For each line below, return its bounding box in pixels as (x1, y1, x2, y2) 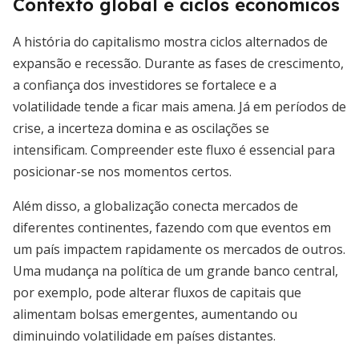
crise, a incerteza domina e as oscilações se (13, 119, 269, 137)
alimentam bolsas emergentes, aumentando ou (13, 305, 297, 323)
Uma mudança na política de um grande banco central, (13, 262, 338, 280)
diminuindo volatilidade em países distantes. (13, 327, 276, 345)
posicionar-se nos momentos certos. (13, 163, 232, 180)
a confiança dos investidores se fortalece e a (13, 76, 276, 94)
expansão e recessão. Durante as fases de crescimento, (13, 54, 344, 72)
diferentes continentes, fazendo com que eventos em (13, 219, 331, 236)
